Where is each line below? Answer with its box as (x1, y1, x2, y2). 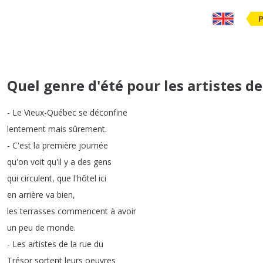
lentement (7, 123, 46, 134)
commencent (58, 205, 108, 217)
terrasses (20, 205, 55, 217)
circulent (21, 173, 52, 184)
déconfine (90, 107, 127, 118)
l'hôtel (73, 173, 96, 184)
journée (79, 140, 108, 151)
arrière (19, 189, 43, 200)
